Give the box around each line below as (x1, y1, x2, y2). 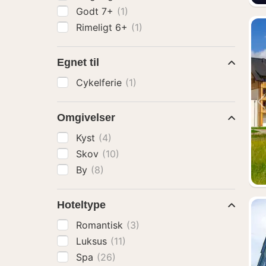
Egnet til (57, 56, 99, 68)
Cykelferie (76, 77, 125, 88)
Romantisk (76, 219, 126, 231)
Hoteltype (57, 199, 106, 211)
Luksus (76, 235, 110, 247)
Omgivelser (57, 112, 115, 123)
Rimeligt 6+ (76, 21, 131, 33)
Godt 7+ (76, 5, 116, 17)
